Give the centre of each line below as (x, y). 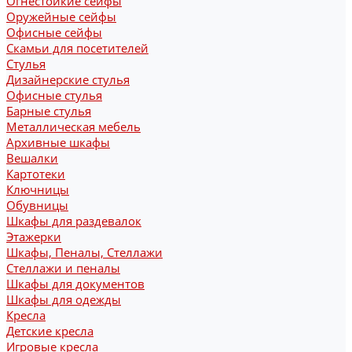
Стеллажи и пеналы (63, 268)
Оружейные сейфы (61, 16)
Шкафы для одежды (64, 299)
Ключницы (38, 189)
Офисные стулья (54, 95)
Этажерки (34, 236)
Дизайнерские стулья (68, 79)
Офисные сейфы (54, 32)
